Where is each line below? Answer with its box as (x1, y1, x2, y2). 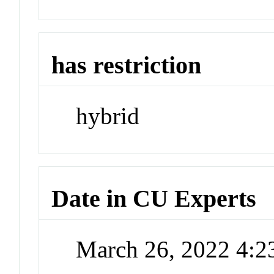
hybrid (76, 102, 140, 129)
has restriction (51, 51, 202, 80)
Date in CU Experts (51, 185, 257, 213)
